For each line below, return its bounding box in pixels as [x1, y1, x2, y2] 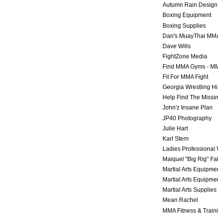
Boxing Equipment [163, 12, 211, 19]
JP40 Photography [163, 114, 212, 122]
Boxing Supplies [163, 22, 206, 29]
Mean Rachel [163, 197, 198, 204]
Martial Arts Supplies [163, 186, 217, 194]
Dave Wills [163, 42, 191, 50]
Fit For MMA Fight [163, 73, 208, 81]
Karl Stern [163, 135, 189, 142]
